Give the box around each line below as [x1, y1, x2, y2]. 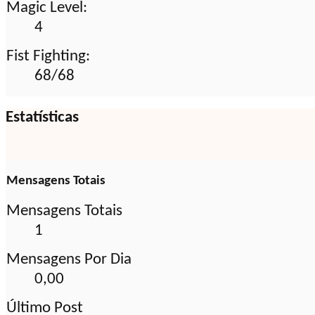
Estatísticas [6, 110, 79, 127]
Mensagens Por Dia [6, 252, 131, 269]
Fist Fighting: [6, 48, 90, 65]
